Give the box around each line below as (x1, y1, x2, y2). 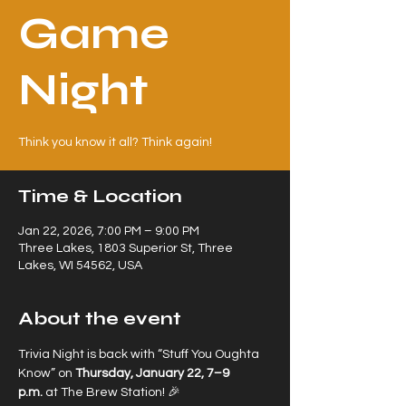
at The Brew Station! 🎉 (43, 386, 180, 399)
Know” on (18, 367, 75, 380)
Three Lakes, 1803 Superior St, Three (18, 242, 233, 255)
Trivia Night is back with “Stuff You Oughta (18, 348, 262, 361)
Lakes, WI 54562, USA (18, 259, 142, 272)
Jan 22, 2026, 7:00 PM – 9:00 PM (18, 225, 199, 237)
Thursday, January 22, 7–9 (75, 367, 232, 380)
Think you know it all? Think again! (18, 136, 212, 149)
